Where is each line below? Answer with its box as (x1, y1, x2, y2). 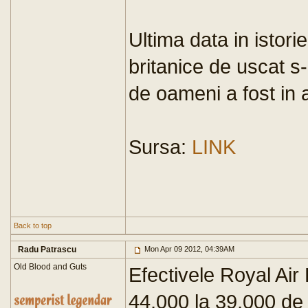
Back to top (14, 221, 52, 230)
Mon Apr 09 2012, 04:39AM (142, 245, 234, 253)
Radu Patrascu (18, 245, 76, 254)
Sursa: (129, 135, 192, 158)
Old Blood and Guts (14, 262, 87, 272)
